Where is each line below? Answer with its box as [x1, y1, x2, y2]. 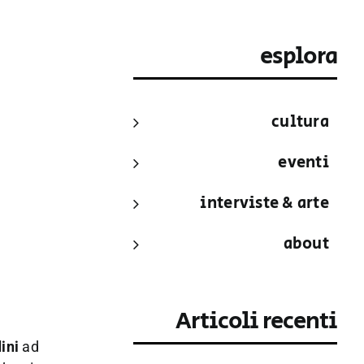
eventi [278, 150, 330, 175]
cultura [271, 110, 330, 134]
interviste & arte [200, 191, 330, 215]
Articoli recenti [175, 305, 338, 339]
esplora [260, 39, 338, 73]
